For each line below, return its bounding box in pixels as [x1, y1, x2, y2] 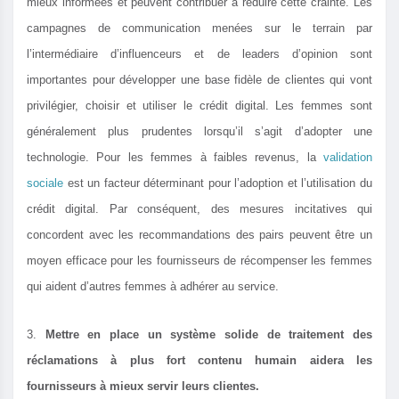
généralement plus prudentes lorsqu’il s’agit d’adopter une [27, 125, 372, 139]
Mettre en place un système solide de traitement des [45, 328, 373, 342]
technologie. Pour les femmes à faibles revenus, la [27, 151, 323, 165]
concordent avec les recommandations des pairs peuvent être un [27, 228, 372, 242]
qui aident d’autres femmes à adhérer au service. [27, 280, 279, 294]
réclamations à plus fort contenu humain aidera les [27, 354, 372, 368]
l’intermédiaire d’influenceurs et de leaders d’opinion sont [27, 47, 372, 61]
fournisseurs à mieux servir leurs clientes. [27, 379, 259, 394]
